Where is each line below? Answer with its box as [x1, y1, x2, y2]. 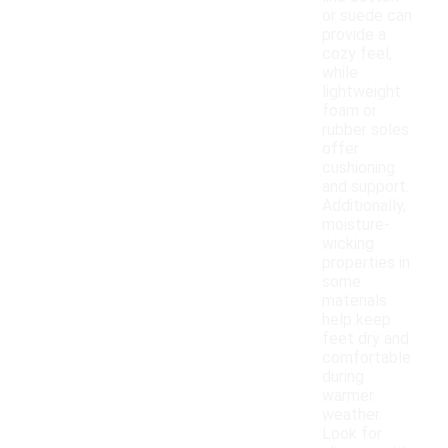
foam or [322, 101, 377, 121]
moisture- [322, 215, 390, 235]
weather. [322, 405, 382, 425]
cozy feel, [322, 44, 392, 64]
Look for [322, 424, 382, 444]
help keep [322, 310, 391, 330]
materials [322, 291, 387, 311]
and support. [322, 177, 409, 197]
